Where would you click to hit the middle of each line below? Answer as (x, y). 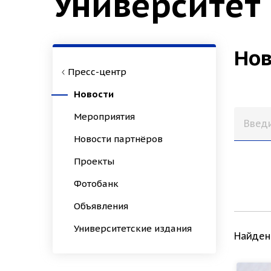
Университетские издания (133, 228)
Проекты (94, 161)
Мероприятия (104, 116)
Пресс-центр (97, 71)
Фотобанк (96, 183)
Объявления (101, 206)
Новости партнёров (118, 139)
